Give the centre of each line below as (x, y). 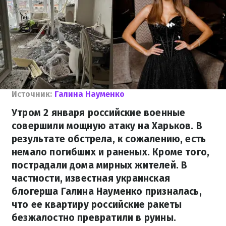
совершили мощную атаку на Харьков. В (107, 126)
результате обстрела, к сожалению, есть (109, 139)
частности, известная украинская (91, 178)
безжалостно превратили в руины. (94, 218)
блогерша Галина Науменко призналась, (107, 191)
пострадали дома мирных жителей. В (100, 165)
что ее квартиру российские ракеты (97, 205)
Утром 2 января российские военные (99, 113)
